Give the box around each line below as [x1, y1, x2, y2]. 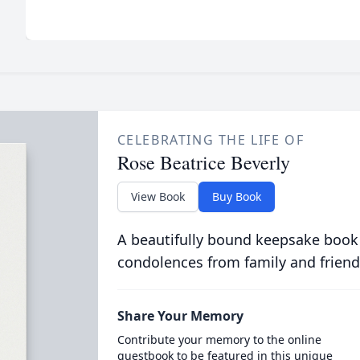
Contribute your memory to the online [117, 332, 321, 347]
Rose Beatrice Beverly [117, 149, 290, 175]
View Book [130, 189, 185, 204]
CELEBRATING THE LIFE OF [117, 131, 305, 149]
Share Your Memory [117, 307, 243, 325]
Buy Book [211, 189, 261, 204]
